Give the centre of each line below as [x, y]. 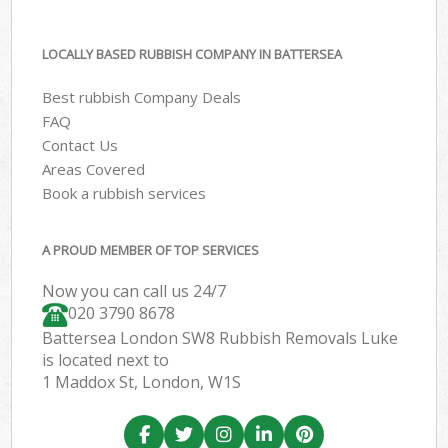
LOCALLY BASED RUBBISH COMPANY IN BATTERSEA [192, 54]
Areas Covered [94, 168]
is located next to [106, 360]
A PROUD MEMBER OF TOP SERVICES [151, 250]
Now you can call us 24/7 [134, 291]
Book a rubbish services [124, 192]
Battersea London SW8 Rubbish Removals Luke [220, 338]
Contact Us [80, 144]
